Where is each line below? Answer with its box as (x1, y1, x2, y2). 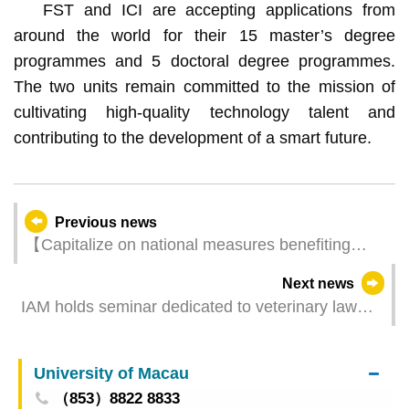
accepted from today (20, 345, 170, 364)
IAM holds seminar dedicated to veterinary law (20, 298, 357, 317)
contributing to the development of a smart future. (13, 128, 372, 147)
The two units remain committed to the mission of (13, 77, 396, 96)
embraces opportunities (24, 307, 195, 326)
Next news (281, 276, 354, 292)
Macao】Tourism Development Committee (24, 259, 333, 278)
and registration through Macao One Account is (20, 321, 364, 341)
